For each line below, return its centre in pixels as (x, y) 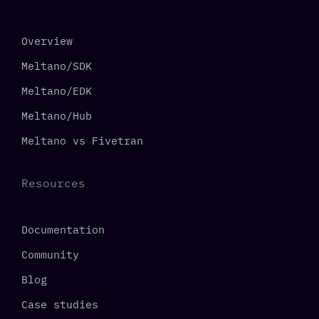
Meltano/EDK (57, 91)
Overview (47, 41)
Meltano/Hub (57, 116)
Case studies (60, 304)
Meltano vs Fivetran (82, 141)
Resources (53, 183)
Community (50, 255)
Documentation (63, 230)
